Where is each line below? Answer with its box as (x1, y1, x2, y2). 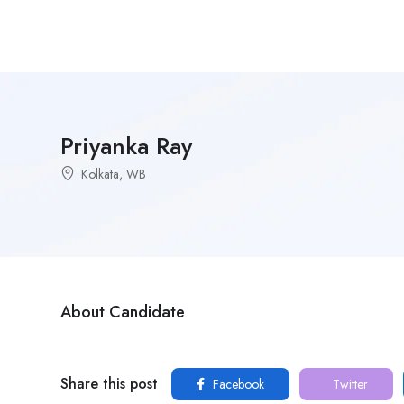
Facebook (209, 375, 264, 393)
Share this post (60, 373, 158, 394)
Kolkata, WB (81, 165, 146, 183)
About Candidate (60, 300, 185, 324)
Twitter (329, 375, 368, 393)
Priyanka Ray (60, 129, 192, 163)
